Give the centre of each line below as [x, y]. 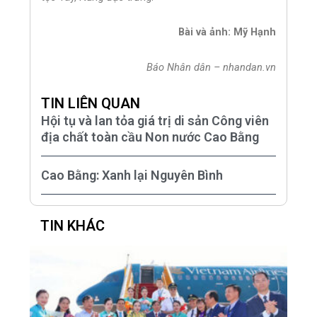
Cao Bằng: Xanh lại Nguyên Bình [132, 175]
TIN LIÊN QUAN [91, 103]
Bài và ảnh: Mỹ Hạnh [227, 32]
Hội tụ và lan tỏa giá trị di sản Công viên [155, 120]
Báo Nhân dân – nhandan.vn [211, 67]
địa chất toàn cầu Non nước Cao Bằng [150, 137]
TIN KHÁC [73, 225]
